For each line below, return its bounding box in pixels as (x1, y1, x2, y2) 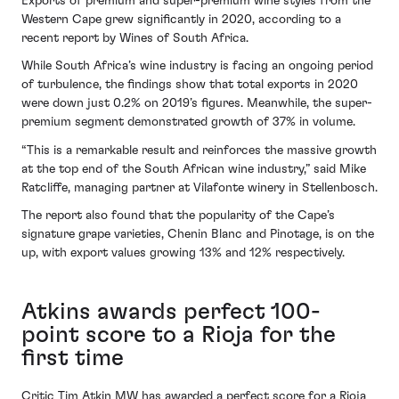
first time (21, 346, 124, 370)
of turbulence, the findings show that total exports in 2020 (21, 78, 358, 92)
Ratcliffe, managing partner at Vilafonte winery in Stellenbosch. (21, 181, 378, 194)
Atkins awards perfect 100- (21, 300, 321, 324)
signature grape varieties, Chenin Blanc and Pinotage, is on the (21, 228, 374, 241)
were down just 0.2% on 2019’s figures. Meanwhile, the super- (21, 97, 372, 110)
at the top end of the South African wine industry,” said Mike (21, 162, 366, 175)
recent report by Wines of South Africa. (21, 31, 248, 45)
